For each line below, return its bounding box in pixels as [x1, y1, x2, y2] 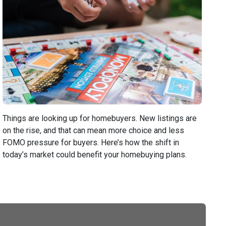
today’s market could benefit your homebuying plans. [3, 150, 187, 159]
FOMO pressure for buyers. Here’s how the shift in [3, 138, 180, 147]
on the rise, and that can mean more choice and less [3, 126, 185, 135]
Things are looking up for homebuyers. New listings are [3, 114, 197, 123]
